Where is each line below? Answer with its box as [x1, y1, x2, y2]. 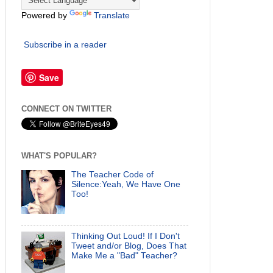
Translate [94, 11, 130, 21]
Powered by [21, 11, 69, 21]
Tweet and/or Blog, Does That [71, 241, 187, 250]
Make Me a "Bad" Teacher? [71, 250, 178, 260]
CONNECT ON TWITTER [21, 104, 112, 114]
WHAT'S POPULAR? [21, 151, 97, 160]
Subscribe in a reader [24, 40, 107, 50]
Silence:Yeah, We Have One [71, 179, 181, 189]
